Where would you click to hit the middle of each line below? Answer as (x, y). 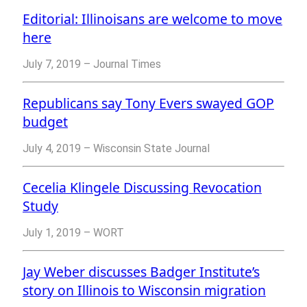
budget (45, 122)
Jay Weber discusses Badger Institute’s (141, 272)
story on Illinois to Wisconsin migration (144, 291)
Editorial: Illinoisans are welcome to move (152, 19)
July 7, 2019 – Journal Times (92, 64)
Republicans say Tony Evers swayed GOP (148, 103)
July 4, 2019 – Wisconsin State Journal (116, 149)
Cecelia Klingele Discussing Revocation (142, 188)
